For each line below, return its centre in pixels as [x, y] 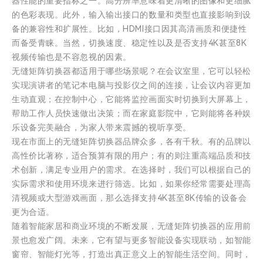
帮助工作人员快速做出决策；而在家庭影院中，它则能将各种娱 [131, 114]
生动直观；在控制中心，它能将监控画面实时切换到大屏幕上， [131, 100]
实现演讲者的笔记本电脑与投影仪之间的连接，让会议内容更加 [131, 85]
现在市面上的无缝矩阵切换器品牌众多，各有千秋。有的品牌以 [131, 142]
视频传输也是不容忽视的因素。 [72, 57]
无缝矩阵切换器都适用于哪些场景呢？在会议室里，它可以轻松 [131, 71]
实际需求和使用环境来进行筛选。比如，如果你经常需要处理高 [131, 184]
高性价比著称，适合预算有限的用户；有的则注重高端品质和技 [131, 156]
